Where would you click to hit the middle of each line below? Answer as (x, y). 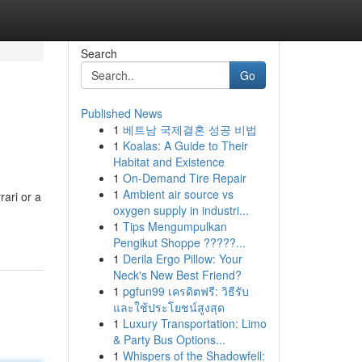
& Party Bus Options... (169, 339)
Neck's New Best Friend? (177, 275)
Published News (121, 113)
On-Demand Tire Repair (184, 178)
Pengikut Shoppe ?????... (179, 242)
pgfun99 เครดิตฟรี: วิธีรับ (185, 291)
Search (99, 53)
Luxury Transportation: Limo (194, 323)
